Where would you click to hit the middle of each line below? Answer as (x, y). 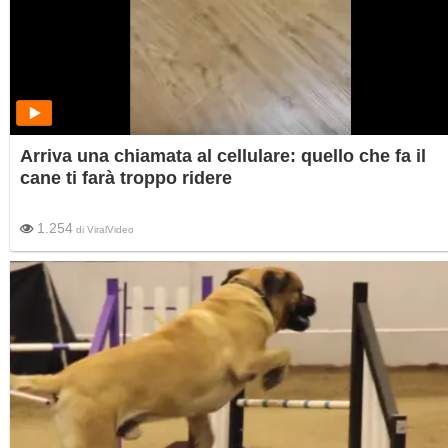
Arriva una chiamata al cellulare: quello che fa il (223, 155)
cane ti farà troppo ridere (126, 177)
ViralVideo (110, 229)
